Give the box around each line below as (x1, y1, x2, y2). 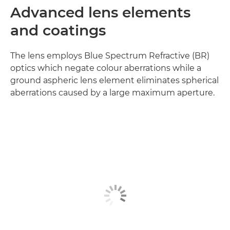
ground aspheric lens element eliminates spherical (10, 75, 219, 86)
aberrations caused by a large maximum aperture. (10, 88, 215, 98)
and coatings (10, 22, 106, 40)
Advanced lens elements (10, 4, 190, 22)
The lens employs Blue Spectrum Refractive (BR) (10, 51, 209, 61)
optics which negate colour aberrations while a (10, 63, 201, 73)
